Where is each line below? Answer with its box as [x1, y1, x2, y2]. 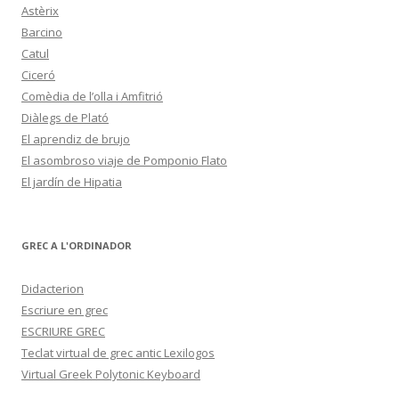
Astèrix [21, 2, 59, 19]
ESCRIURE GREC [21, 322, 105, 339]
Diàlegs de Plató [21, 109, 109, 126]
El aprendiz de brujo [21, 130, 130, 147]
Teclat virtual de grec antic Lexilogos [21, 344, 215, 361]
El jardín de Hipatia [21, 173, 122, 190]
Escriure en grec [21, 301, 108, 318]
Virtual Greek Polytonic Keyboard [21, 365, 200, 382]
